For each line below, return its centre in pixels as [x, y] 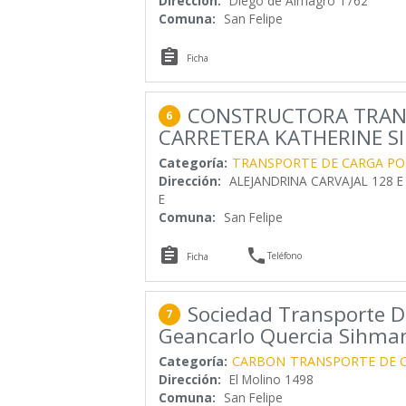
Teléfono [285, 255]
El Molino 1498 [271, 380]
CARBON [258, 362]
